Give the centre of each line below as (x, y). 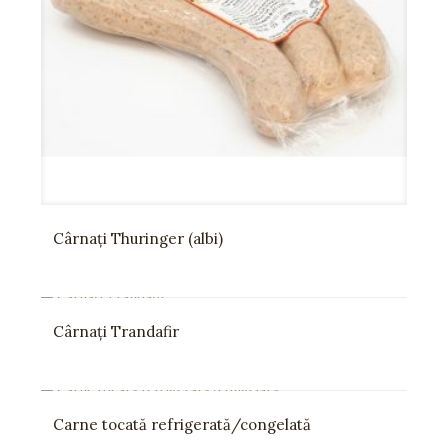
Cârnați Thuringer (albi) (138, 238)
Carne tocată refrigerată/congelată (182, 424)
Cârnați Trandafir (116, 331)
